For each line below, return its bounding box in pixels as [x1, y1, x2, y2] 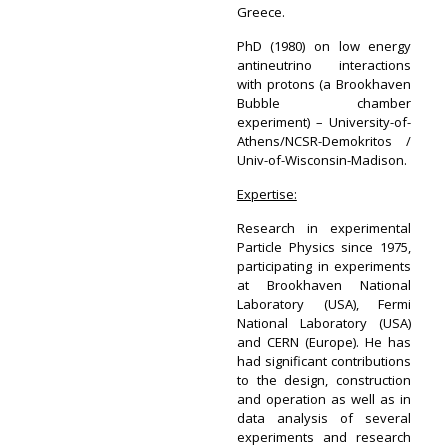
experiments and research [236, 428, 412, 446]
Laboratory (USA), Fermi [236, 295, 412, 313]
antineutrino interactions [236, 56, 412, 74]
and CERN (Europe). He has [236, 333, 412, 351]
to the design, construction [236, 371, 412, 389]
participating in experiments [236, 257, 412, 275]
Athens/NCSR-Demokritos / [236, 132, 412, 150]
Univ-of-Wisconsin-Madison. [236, 151, 407, 169]
